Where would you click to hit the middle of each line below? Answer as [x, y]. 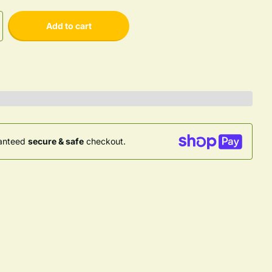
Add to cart [69, 25]
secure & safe [56, 141]
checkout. [105, 141]
